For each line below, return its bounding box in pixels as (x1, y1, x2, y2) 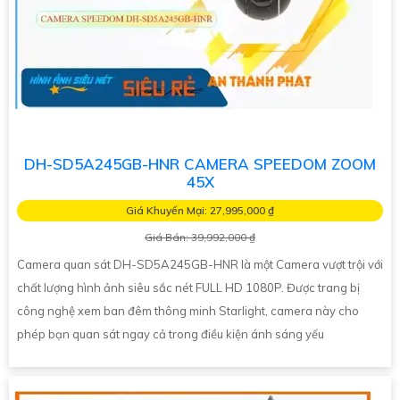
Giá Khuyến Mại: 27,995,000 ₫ (126, 204, 274, 218)
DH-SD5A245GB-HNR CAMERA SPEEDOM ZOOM (24, 154, 376, 174)
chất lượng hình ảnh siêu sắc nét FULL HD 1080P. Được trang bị (17, 280, 360, 296)
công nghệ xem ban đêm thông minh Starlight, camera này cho (17, 304, 359, 319)
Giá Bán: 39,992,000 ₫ (145, 230, 255, 245)
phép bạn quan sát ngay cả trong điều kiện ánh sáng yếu (17, 327, 324, 342)
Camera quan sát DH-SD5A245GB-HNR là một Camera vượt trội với (17, 257, 383, 272)
